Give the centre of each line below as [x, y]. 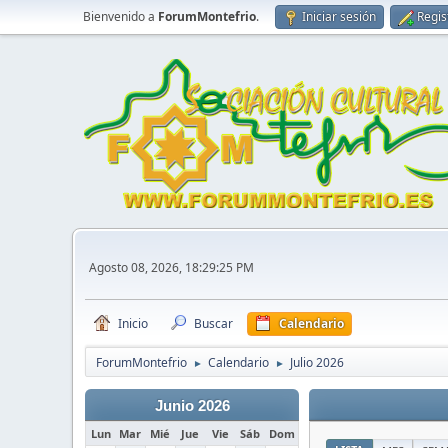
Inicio [133, 323]
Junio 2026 [192, 406]
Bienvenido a [120, 16]
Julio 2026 [317, 362]
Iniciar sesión [339, 16]
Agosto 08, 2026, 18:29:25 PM [171, 267]
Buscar [213, 323]
